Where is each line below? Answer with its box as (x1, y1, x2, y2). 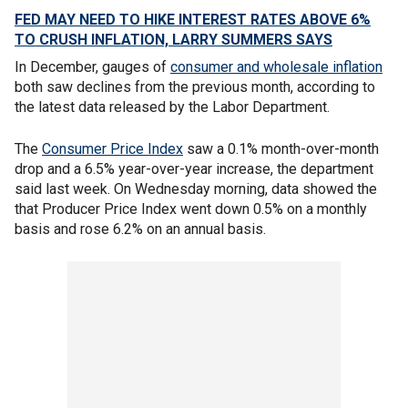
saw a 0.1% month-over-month (183, 139, 379, 158)
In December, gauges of (15, 57, 170, 76)
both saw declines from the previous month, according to (15, 77, 375, 96)
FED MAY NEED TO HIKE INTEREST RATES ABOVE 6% (15, 10, 371, 28)
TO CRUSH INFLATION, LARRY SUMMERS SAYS (15, 30, 332, 48)
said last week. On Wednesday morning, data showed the (15, 179, 377, 198)
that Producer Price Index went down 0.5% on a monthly (15, 199, 367, 218)
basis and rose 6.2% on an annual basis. (15, 219, 266, 238)
